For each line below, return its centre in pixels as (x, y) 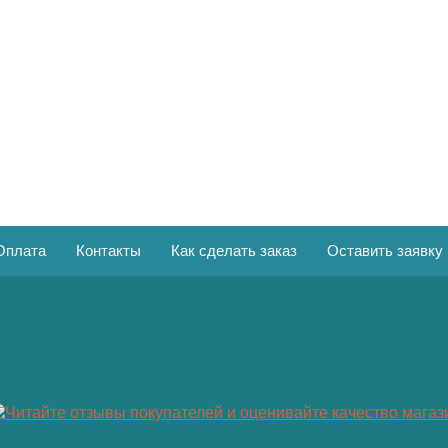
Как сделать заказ (234, 250)
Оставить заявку (385, 250)
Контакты (108, 250)
